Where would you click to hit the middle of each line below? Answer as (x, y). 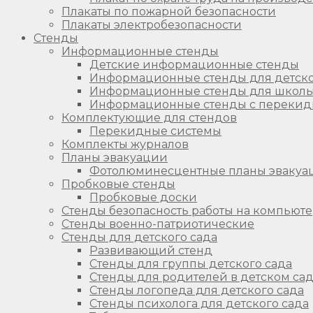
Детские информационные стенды (194, 64)
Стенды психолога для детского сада (199, 303)
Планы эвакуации (115, 157)
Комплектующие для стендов (149, 117)
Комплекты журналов (125, 144)
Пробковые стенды (118, 184)
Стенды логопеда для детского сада (197, 290)
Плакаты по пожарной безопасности (169, 11)
